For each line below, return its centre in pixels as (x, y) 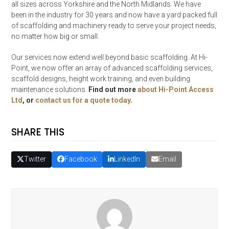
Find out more (113, 89)
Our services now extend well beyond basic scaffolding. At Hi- (110, 57)
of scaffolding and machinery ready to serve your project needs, (114, 25)
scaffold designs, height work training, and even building (101, 78)
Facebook (81, 159)
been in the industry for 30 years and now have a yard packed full (114, 15)
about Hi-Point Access (176, 89)
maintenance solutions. (50, 89)
